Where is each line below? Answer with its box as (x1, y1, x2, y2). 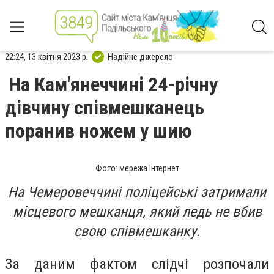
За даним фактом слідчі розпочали (5, 255, 269, 273)
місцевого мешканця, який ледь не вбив (12, 203, 262, 220)
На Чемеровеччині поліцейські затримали (8, 183, 266, 201)
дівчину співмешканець (5, 96, 204, 119)
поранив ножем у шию (5, 119, 191, 143)
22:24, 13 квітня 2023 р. (5, 51, 88, 62)
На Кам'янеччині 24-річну (9, 73, 218, 96)
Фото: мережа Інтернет (95, 163, 179, 173)
